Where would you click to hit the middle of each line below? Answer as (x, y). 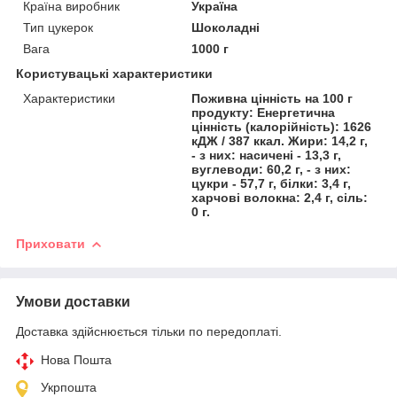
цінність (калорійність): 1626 (282, 126)
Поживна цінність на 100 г (272, 98)
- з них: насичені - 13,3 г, (267, 155)
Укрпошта (69, 387)
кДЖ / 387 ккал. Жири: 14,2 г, (280, 140)
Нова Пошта (76, 359)
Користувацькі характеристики (114, 73)
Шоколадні (226, 27)
